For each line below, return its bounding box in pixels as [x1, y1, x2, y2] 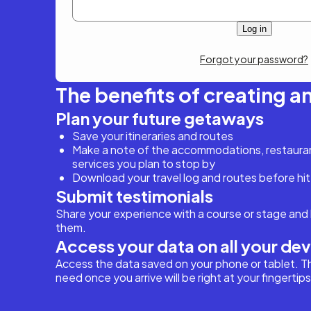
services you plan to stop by [72, 156, 215, 171]
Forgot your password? [200, 53, 308, 65]
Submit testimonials [56, 185, 213, 206]
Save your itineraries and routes [72, 128, 233, 143]
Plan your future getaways [56, 108, 264, 128]
